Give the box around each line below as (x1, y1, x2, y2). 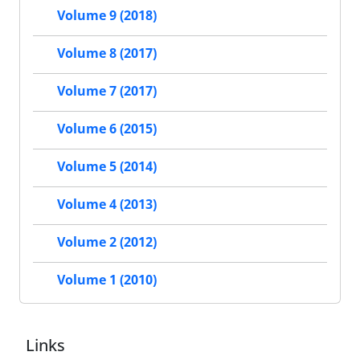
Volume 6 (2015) (57, 120, 157, 138)
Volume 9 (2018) (57, 6, 157, 25)
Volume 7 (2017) (57, 82, 157, 100)
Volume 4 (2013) (57, 195, 157, 214)
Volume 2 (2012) (57, 233, 157, 252)
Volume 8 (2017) (57, 44, 157, 63)
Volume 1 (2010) (57, 271, 157, 289)
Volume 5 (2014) (57, 157, 157, 176)
